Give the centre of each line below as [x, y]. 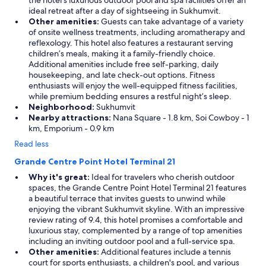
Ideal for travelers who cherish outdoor [162, 177]
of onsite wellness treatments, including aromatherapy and [137, 32]
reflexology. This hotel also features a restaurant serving [131, 43]
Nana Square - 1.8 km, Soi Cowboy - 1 [180, 118]
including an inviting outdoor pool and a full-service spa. [132, 241]
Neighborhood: [61, 107]
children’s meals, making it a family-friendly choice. [122, 53]
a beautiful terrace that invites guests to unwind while [127, 198]
